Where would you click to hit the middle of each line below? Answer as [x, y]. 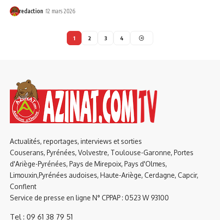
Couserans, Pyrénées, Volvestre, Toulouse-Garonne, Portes [102, 153]
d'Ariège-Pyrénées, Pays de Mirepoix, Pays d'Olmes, [88, 164]
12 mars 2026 [60, 11]
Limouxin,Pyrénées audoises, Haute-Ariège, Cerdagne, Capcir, [104, 175]
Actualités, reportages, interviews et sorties [76, 141]
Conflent [23, 187]
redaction [31, 11]
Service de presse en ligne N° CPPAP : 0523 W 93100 [89, 198]
